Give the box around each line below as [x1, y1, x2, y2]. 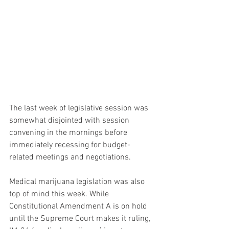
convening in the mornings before [9, 128, 129, 139]
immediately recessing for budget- [9, 140, 130, 151]
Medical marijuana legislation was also [9, 177, 147, 188]
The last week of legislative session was [9, 103, 150, 114]
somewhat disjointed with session [9, 116, 131, 126]
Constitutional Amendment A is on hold [9, 201, 149, 212]
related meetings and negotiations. [9, 152, 135, 163]
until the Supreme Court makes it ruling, [9, 214, 152, 224]
